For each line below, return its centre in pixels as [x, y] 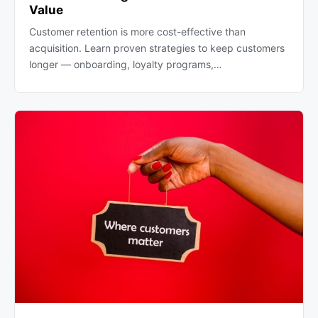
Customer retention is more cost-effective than [137, 32]
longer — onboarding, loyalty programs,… [126, 65]
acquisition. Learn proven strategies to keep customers [157, 48]
